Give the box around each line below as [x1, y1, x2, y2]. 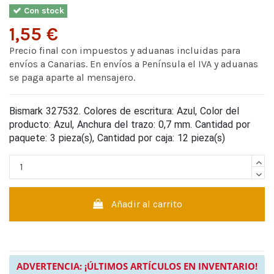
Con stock [21, 6, 64, 17]
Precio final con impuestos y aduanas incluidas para [9, 44, 240, 56]
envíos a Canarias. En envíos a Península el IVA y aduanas [9, 57, 258, 70]
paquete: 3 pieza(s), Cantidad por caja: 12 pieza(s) [9, 131, 225, 144]
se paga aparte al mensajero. [9, 71, 135, 83]
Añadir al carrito [111, 198, 183, 210]
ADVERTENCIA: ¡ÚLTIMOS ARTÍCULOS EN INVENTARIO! [17, 260, 257, 273]
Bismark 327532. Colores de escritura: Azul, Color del [9, 105, 239, 117]
